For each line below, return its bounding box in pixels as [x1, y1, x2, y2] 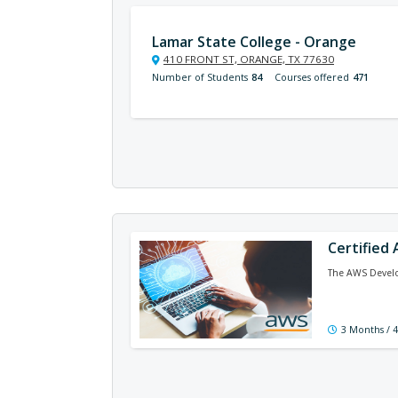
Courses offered [275, 71, 349, 84]
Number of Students [152, 71, 248, 84]
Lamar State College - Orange [152, 32, 356, 52]
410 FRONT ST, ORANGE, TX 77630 [163, 52, 334, 66]
